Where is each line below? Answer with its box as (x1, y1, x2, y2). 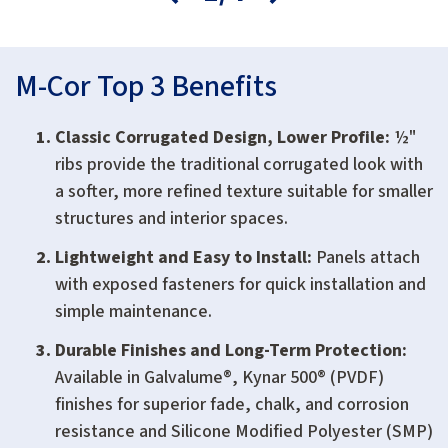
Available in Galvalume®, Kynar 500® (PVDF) (55, 365, 384, 391)
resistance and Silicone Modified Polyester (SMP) (55, 419, 433, 445)
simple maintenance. (55, 299, 212, 325)
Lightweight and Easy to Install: (55, 245, 316, 271)
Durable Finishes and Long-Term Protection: (55, 338, 407, 364)
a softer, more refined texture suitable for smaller (55, 179, 433, 205)
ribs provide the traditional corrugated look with (55, 152, 423, 178)
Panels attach (316, 245, 420, 271)
